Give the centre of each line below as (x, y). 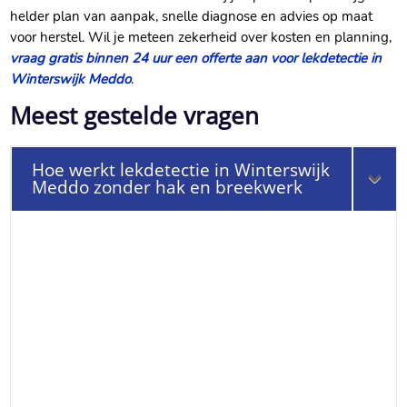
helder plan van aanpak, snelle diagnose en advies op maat (192, 17)
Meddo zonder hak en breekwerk (168, 188)
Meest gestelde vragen (135, 116)
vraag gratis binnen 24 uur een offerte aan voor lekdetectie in (196, 59)
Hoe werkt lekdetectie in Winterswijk (181, 170)
